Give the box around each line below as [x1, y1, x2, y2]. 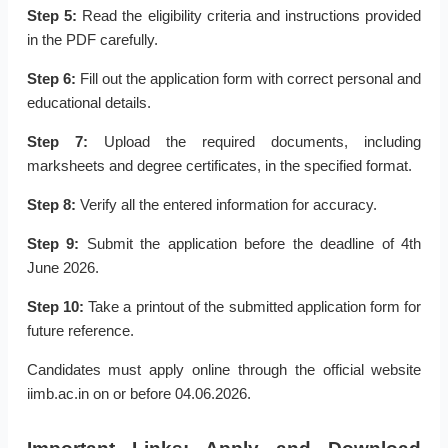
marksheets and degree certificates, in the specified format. [26, 157, 412, 175]
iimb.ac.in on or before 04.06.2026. [26, 385, 251, 403]
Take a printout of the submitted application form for [83, 298, 422, 316]
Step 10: [26, 298, 84, 316]
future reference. [26, 322, 134, 340]
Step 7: [26, 133, 88, 151]
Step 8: [26, 196, 76, 214]
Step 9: [26, 235, 80, 253]
